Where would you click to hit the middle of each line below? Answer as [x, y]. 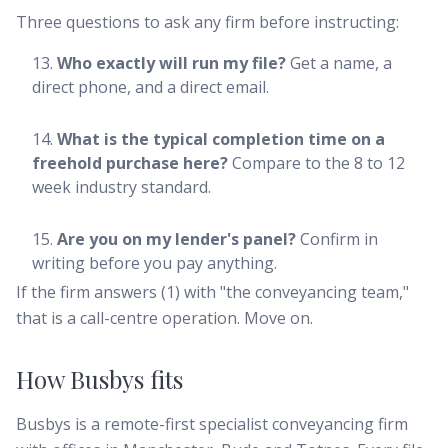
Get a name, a [339, 63]
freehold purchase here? [130, 163]
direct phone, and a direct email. [150, 87]
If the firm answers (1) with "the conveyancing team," [212, 292]
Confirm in [337, 239]
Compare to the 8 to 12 [316, 163]
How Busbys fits [99, 379]
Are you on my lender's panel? [176, 239]
